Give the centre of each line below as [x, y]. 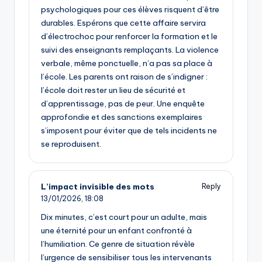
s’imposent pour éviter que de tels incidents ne [129, 130]
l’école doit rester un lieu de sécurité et [113, 90]
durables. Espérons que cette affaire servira [123, 23]
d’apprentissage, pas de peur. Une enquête [123, 103]
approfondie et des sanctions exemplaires [122, 117]
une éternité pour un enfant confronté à [116, 231]
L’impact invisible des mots [98, 186]
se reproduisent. [71, 144]
